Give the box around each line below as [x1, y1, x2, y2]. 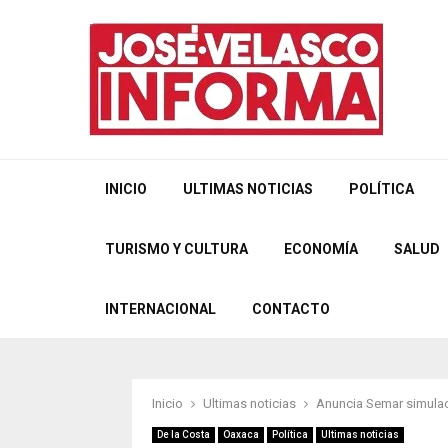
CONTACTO [252, 301, 330, 317]
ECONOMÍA [284, 241, 358, 257]
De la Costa [157, 429, 210, 440]
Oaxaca [223, 429, 259, 440]
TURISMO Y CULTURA [105, 241, 248, 257]
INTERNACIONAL [105, 301, 216, 317]
